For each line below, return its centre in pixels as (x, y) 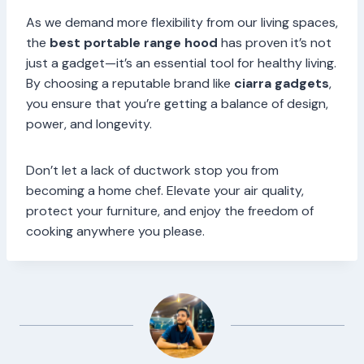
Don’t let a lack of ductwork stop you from (152, 171)
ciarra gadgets (282, 84)
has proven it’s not (275, 43)
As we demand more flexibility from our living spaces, (182, 23)
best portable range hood (134, 43)
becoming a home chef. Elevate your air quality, (165, 191)
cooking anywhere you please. (115, 232)
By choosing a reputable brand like (130, 84)
